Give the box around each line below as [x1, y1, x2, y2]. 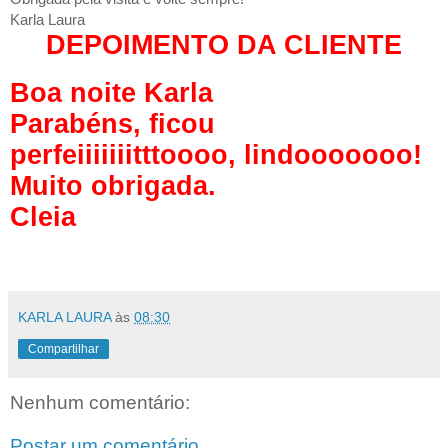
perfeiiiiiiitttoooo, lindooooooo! [10, 139, 430, 170]
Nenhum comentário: [10, 391, 190, 413]
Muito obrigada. [10, 170, 224, 201]
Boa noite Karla [10, 77, 213, 108]
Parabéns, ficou [10, 108, 215, 139]
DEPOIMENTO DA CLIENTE [46, 29, 402, 60]
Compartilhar [28, 341, 99, 356]
